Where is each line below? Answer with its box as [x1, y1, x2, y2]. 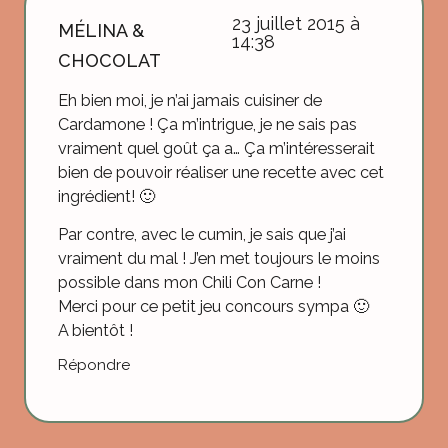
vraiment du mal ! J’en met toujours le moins [58, 249, 380, 269]
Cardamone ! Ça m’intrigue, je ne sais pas [58, 114, 357, 134]
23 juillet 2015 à [232, 12, 361, 34]
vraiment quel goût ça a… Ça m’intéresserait [58, 138, 375, 158]
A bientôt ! [58, 321, 133, 341]
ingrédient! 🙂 [58, 186, 155, 206]
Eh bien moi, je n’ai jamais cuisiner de [58, 90, 322, 110]
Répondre [58, 355, 130, 374]
